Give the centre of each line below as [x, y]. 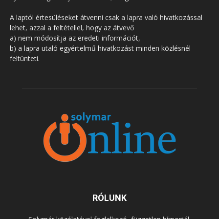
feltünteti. [25, 58]
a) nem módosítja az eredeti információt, [75, 38]
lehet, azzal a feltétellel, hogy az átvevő [72, 27]
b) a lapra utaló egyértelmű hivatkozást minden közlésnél [100, 48]
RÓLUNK [109, 197]
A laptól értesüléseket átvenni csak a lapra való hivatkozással [106, 17]
